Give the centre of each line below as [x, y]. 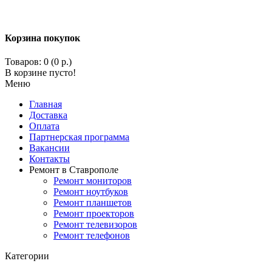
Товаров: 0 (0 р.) [38, 61]
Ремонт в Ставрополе [74, 169]
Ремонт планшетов [93, 202]
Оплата [44, 126]
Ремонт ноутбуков [91, 191]
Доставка [48, 115]
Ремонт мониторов [93, 180]
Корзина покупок [42, 38]
